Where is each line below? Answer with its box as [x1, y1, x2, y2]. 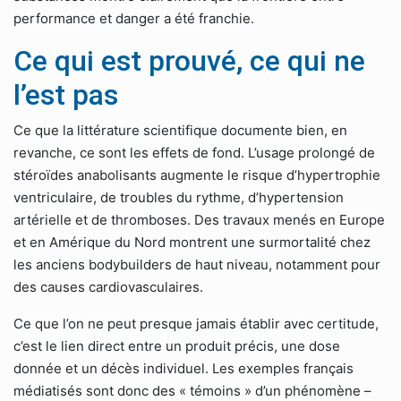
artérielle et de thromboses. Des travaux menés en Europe [13, 211, 385, 228]
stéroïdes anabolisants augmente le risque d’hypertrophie [13, 166, 380, 183]
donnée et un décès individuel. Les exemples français [13, 360, 354, 377]
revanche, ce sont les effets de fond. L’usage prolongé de [13, 144, 375, 161]
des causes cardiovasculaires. [13, 278, 203, 295]
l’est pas [13, 78, 118, 112]
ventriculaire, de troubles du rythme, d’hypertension [13, 189, 344, 206]
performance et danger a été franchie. [13, 10, 254, 27]
